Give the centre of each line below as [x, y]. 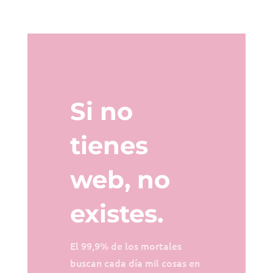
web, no [120, 179]
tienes [109, 145]
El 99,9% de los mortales [126, 245]
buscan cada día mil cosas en [135, 262]
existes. [116, 213]
